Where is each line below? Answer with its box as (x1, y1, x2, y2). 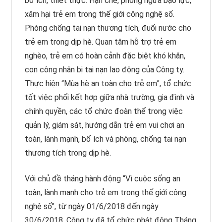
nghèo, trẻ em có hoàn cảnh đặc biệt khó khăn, (24, 51, 185, 60)
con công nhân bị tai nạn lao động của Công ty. (24, 64, 184, 74)
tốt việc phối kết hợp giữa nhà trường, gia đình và (24, 92, 194, 102)
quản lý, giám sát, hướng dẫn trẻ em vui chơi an (24, 120, 184, 130)
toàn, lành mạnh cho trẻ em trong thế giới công (24, 187, 186, 197)
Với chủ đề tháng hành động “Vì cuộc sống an (24, 173, 180, 183)
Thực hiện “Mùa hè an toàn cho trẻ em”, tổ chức (24, 78, 191, 88)
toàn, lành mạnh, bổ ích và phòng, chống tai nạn (24, 134, 186, 144)
